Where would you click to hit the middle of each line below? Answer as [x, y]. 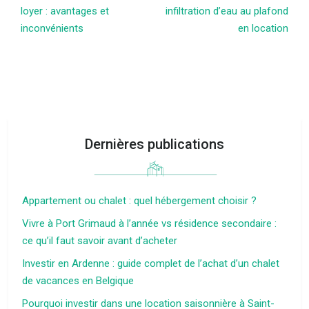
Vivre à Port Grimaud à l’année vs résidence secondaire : [149, 223]
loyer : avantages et [65, 11]
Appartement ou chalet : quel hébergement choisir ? [139, 201]
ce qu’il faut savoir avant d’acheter [100, 241]
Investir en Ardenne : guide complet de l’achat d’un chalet [151, 263]
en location [263, 28]
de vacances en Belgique [78, 281]
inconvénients [52, 28]
